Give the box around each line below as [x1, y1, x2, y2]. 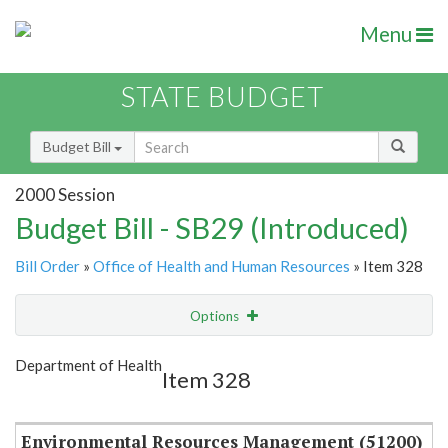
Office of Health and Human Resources [93, 257, 350, 276]
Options [190, 308, 242, 325]
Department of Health [15, 356, 162, 375]
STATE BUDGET [121, 80, 324, 114]
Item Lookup [20, 390, 99, 408]
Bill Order [15, 257, 80, 276]
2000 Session [15, 183, 115, 205]
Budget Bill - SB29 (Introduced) [15, 210, 409, 246]
